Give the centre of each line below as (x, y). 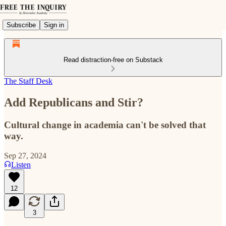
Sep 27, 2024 (25, 155)
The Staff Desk (28, 81)
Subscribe (21, 25)
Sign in (54, 25)
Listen (21, 164)
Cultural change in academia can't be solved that (105, 125)
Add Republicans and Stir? (74, 102)
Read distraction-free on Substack (113, 60)
